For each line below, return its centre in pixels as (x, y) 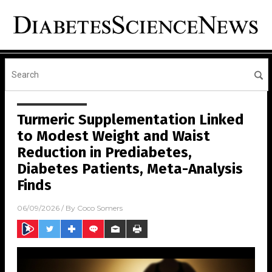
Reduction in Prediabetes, (104, 153)
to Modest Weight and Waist (114, 136)
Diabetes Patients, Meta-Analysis (130, 169)
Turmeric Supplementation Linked (131, 120)
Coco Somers (100, 208)
